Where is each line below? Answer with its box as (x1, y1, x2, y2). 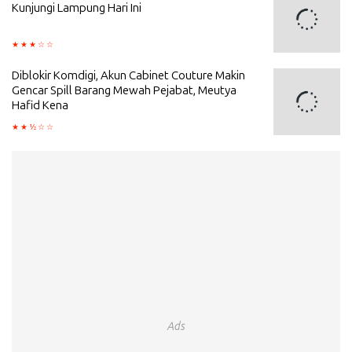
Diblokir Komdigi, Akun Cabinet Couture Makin (12, 68, 245, 82)
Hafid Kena (12, 97, 68, 112)
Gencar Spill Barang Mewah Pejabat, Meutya (12, 82, 236, 97)
